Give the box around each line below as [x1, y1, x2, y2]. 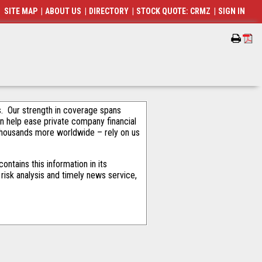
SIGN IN [218, 6, 246, 16]
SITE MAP [4, 6, 38, 16]
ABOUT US [45, 6, 82, 16]
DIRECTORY [89, 6, 129, 16]
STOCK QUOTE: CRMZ [136, 6, 211, 16]
